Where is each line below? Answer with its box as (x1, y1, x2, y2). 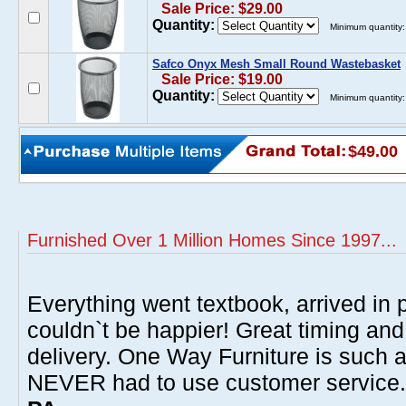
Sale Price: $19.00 (161, 72, 283, 87)
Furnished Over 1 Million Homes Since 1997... (27, 230, 397, 250)
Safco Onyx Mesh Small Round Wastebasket (152, 57, 401, 71)
